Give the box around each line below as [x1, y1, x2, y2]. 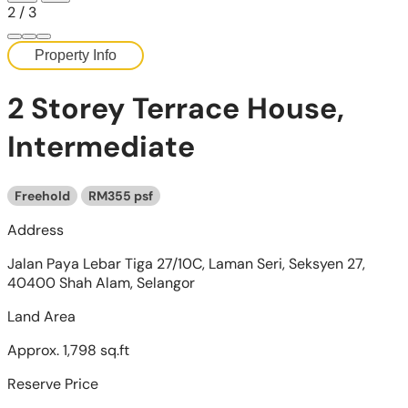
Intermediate [7, 127, 195, 167]
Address [7, 219, 64, 240]
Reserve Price [7, 373, 98, 393]
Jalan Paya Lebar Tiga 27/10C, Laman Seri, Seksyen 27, [7, 253, 365, 273]
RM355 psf [88, 187, 153, 204]
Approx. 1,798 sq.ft [7, 340, 129, 360]
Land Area [7, 306, 76, 326]
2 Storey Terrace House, [7, 89, 344, 128]
